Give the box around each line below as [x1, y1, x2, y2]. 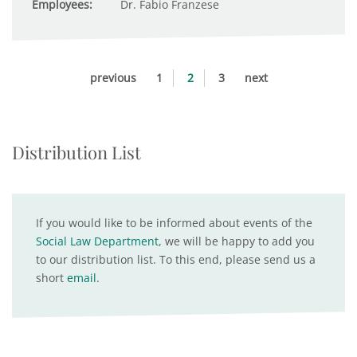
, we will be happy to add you [159, 233, 315, 249]
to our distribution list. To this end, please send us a [36, 252, 316, 267]
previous [89, 70, 136, 85]
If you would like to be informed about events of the [36, 215, 312, 230]
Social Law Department [36, 233, 159, 249]
